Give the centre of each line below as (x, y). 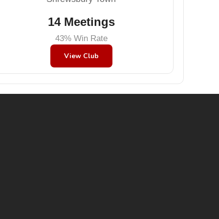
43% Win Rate (81, 38)
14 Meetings (81, 22)
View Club (81, 56)
